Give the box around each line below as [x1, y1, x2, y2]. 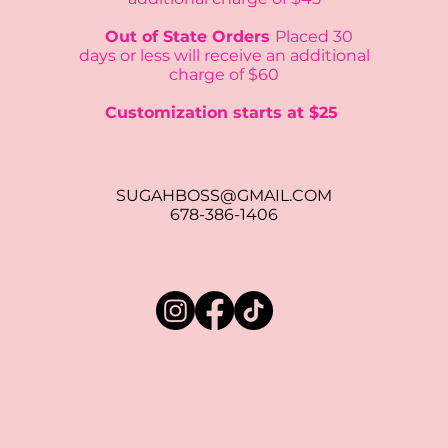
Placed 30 [275, 27, 354, 46]
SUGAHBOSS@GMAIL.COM [116, 186, 333, 205]
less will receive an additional [135, 46, 370, 65]
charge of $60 [169, 65, 280, 84]
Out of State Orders [95, 27, 276, 46]
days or [78, 46, 136, 65]
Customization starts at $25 [105, 103, 344, 122]
